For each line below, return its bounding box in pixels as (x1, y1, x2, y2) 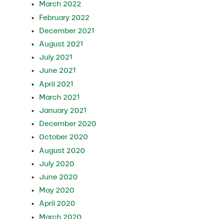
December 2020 (39, 120, 97, 128)
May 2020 (39, 186, 75, 195)
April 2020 (39, 199, 76, 208)
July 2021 (39, 53, 73, 62)
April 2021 (39, 80, 74, 88)
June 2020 (39, 173, 78, 181)
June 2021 (39, 66, 76, 75)
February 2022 (39, 13, 90, 22)
